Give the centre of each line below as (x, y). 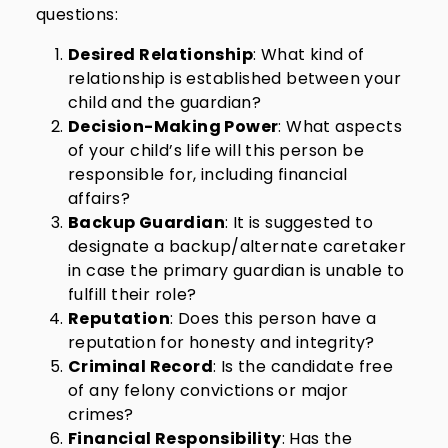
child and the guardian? (165, 102)
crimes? (101, 414)
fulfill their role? (132, 294)
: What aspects (340, 126)
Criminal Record (140, 366)
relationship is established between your (234, 78)
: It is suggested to (299, 222)
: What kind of (309, 54)
